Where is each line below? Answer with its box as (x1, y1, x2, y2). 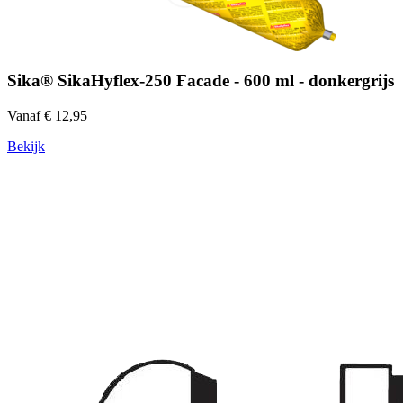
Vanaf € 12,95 (7, 107, 87, 123)
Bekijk (7, 138, 45, 154)
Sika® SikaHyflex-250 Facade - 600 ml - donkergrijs (7, 71, 394, 91)
